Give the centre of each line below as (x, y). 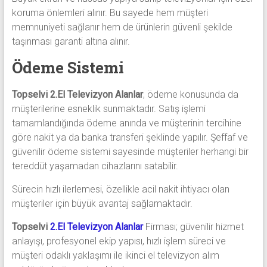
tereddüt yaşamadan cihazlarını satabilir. (95, 166)
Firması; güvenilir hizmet (193, 227)
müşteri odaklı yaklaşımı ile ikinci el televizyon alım (115, 256)
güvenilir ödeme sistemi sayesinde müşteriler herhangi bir (130, 152)
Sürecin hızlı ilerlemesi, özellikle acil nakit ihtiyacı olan (120, 190)
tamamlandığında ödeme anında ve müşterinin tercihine (126, 123)
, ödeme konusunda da (190, 95)
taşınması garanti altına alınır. (71, 42)
